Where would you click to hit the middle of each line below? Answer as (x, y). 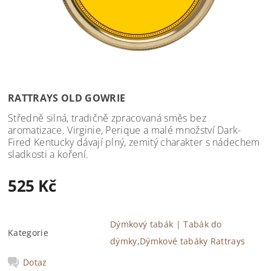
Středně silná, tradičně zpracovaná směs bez (107, 118)
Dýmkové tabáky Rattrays (193, 241)
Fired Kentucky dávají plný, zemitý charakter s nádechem (134, 142)
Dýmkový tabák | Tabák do (166, 224)
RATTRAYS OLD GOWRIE (67, 98)
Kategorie (28, 232)
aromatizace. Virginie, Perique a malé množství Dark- (125, 130)
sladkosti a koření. (48, 154)
